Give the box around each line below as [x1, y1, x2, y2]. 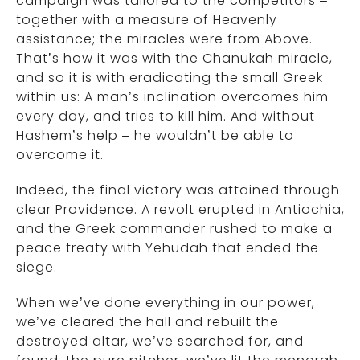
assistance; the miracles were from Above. [16, 30, 313, 48]
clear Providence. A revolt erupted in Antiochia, [16, 200, 345, 219]
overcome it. [16, 145, 104, 164]
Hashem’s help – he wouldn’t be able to [16, 126, 294, 145]
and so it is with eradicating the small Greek [16, 68, 323, 87]
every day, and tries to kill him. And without [16, 107, 315, 125]
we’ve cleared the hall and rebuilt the [16, 313, 279, 331]
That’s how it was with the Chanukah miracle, [16, 49, 333, 67]
